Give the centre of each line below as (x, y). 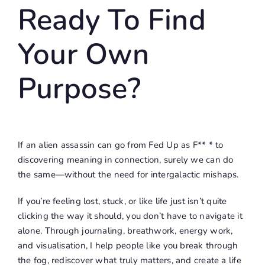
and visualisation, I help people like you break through (128, 246)
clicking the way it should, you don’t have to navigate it (130, 216)
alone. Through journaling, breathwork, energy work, (125, 231)
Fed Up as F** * (182, 145)
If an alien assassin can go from (83, 145)
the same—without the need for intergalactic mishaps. (128, 175)
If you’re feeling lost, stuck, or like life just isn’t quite (122, 201)
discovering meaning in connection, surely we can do (125, 160)
